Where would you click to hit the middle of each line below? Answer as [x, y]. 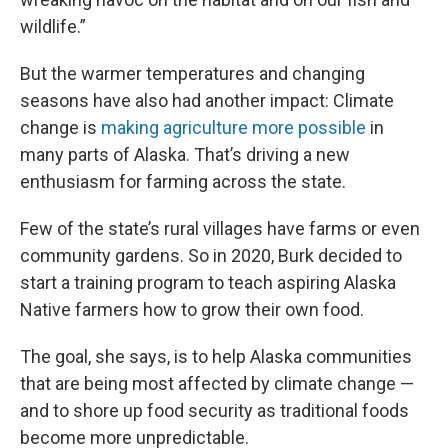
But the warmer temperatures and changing [192, 73]
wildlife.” [53, 26]
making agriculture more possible [233, 127]
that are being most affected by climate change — [217, 383]
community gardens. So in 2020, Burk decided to [211, 255]
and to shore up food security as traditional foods [214, 410]
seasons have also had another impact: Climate [207, 100]
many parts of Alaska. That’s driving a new [185, 154]
